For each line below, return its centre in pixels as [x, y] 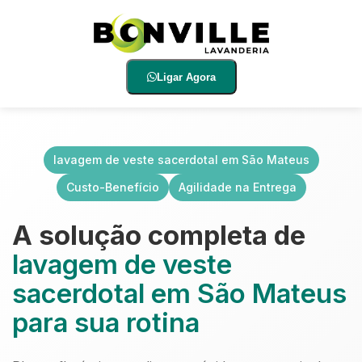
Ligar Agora [186, 77]
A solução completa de [159, 235]
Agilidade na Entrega [237, 187]
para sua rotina [106, 322]
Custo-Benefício [112, 187]
